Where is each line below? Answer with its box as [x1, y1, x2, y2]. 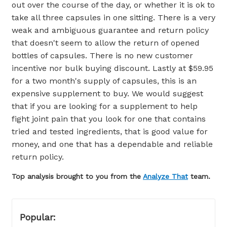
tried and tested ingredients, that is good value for [12, 127, 208, 137]
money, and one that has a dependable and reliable [12, 139, 213, 149]
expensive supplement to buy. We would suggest [12, 89, 203, 99]
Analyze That [143, 172, 188, 181]
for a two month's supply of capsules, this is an [12, 76, 197, 86]
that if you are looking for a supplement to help [12, 101, 198, 111]
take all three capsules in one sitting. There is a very [12, 13, 215, 23]
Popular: [20, 212, 56, 223]
